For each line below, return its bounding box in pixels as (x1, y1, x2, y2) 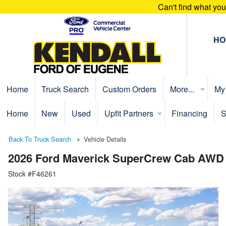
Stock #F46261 (8, 168, 56, 179)
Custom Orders (102, 83, 156, 95)
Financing (172, 107, 208, 119)
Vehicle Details (84, 134, 126, 144)
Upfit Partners (104, 107, 153, 119)
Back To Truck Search (9, 134, 71, 144)
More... (169, 83, 196, 95)
